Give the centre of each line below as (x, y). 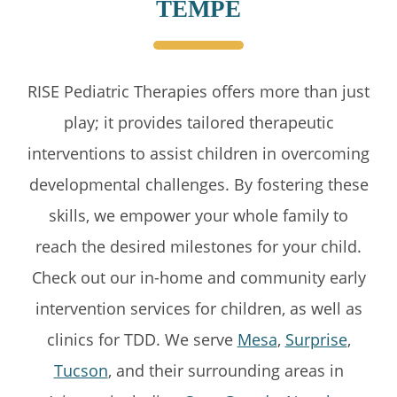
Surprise (316, 339)
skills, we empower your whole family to (198, 215)
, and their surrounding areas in (226, 370)
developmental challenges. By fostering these (198, 184)
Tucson (81, 370)
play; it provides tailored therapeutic (198, 122)
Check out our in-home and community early (198, 277)
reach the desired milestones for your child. (198, 246)
